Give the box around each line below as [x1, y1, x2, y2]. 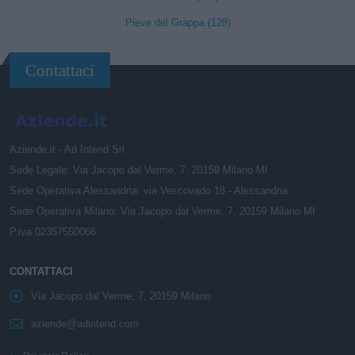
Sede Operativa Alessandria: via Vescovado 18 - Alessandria [10, 185, 288, 197]
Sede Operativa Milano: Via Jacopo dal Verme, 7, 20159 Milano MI [10, 205, 315, 217]
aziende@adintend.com [31, 318, 139, 330]
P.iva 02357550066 [10, 226, 96, 238]
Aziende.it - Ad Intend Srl [10, 143, 124, 155]
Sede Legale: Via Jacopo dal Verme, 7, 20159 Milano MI [10, 164, 268, 176]
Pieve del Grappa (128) [124, 17, 231, 29]
